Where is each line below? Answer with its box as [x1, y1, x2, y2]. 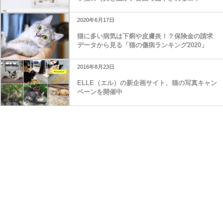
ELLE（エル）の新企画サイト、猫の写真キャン [77, 79, 217, 87]
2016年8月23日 [77, 63, 114, 70]
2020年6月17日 [77, 16, 114, 23]
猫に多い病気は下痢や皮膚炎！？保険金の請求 [77, 32, 213, 40]
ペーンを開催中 [77, 88, 122, 96]
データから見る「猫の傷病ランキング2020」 [77, 41, 208, 49]
